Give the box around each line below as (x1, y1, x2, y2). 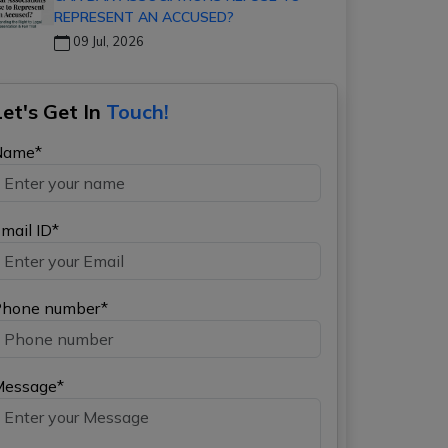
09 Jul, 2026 (70, 33, 144, 49)
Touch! (106, 99, 169, 124)
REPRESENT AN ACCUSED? (54, 8, 234, 26)
